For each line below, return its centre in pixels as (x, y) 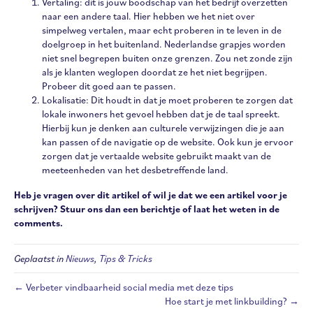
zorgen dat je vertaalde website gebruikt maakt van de (156, 155)
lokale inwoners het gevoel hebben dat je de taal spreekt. (161, 114)
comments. (39, 223)
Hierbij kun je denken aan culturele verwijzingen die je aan (163, 128)
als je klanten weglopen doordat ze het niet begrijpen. (155, 72)
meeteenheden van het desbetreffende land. (136, 169)
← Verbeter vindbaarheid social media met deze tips (124, 287)
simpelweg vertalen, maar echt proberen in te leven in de (162, 30)
